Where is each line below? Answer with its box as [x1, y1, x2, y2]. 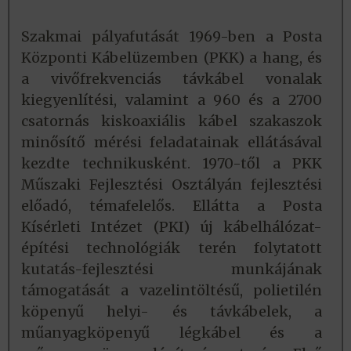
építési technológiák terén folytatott [21, 239, 322, 258]
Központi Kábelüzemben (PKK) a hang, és [21, 49, 322, 67]
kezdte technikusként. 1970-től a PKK [21, 154, 322, 173]
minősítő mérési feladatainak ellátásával [21, 133, 322, 152]
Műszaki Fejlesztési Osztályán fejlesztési [21, 175, 322, 194]
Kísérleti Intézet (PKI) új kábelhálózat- [21, 218, 322, 237]
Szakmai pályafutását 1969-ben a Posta [21, 27, 322, 46]
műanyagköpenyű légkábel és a [21, 324, 322, 342]
